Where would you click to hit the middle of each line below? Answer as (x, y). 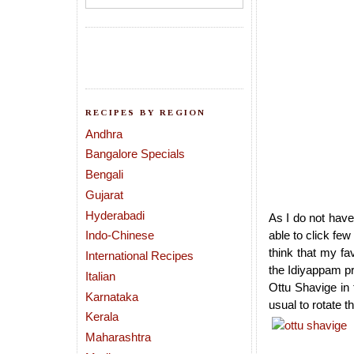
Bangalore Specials (135, 154)
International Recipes (139, 256)
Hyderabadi (115, 215)
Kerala (102, 317)
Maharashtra (118, 337)
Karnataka (112, 296)
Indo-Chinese (120, 235)
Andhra (104, 134)
